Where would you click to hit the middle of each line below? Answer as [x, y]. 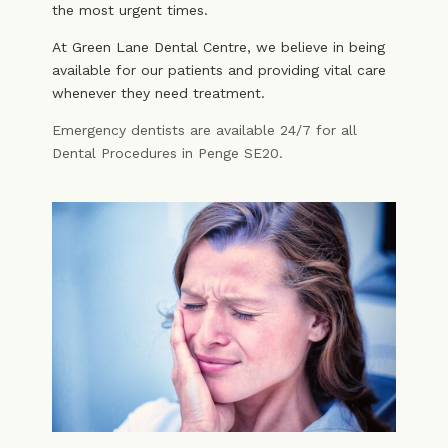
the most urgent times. [129, 10]
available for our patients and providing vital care [218, 70]
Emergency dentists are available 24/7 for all [204, 130]
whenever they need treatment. [158, 93]
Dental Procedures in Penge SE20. [167, 153]
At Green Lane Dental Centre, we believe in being [218, 47]
